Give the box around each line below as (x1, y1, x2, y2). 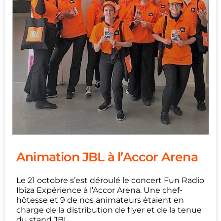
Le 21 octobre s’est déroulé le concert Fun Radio (16, 175, 204, 185)
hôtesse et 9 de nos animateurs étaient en (16, 195, 184, 205)
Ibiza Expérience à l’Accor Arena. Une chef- (16, 185, 183, 195)
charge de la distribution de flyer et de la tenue (16, 205, 202, 215)
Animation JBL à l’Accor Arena (16, 149, 198, 164)
